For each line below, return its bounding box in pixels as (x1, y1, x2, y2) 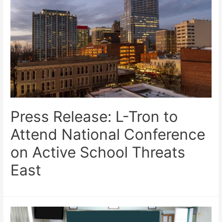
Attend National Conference (10, 125, 206, 144)
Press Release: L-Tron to (10, 108, 178, 126)
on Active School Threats (10, 143, 186, 162)
